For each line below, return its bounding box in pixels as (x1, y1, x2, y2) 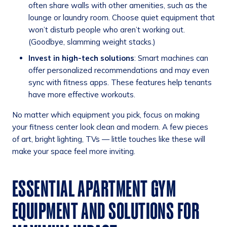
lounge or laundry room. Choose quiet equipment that (28, 13, 215, 23)
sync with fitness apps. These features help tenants (28, 78, 212, 88)
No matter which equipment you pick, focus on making (12, 110, 200, 120)
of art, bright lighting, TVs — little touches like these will (12, 134, 205, 144)
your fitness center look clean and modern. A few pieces (12, 122, 208, 132)
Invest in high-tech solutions (28, 53, 134, 63)
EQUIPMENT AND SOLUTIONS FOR (12, 199, 200, 223)
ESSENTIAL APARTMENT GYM (12, 177, 176, 201)
